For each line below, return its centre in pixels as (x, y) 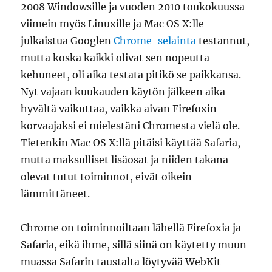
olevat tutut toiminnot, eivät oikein (107, 177)
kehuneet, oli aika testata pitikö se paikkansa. (131, 75)
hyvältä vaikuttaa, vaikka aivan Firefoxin (119, 109)
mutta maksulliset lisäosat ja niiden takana (125, 160)
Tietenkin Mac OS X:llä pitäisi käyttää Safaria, (131, 143)
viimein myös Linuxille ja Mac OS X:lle (113, 24)
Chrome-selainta (155, 41)
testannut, (223, 41)
